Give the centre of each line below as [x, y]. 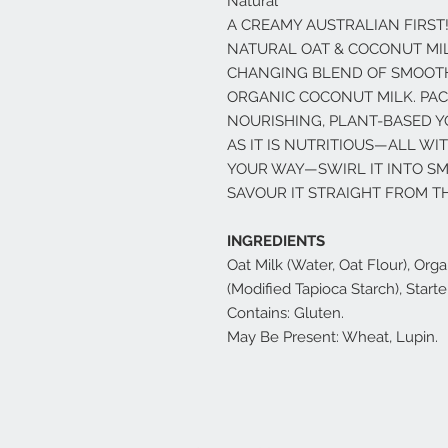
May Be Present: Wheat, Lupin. [332, 337]
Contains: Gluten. [285, 313]
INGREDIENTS [276, 241]
